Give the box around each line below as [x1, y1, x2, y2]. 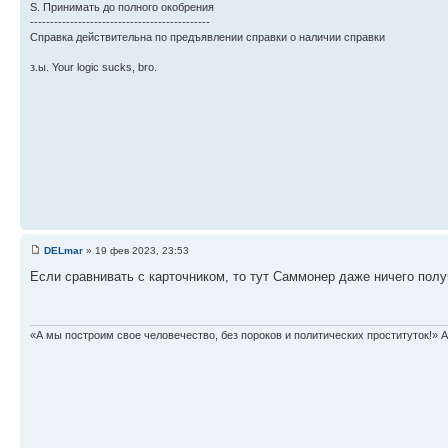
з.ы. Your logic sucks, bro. [30, 60, 157, 73]
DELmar [44, 245, 83, 256]
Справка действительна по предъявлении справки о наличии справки [30, 30, 385, 43]
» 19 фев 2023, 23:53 [83, 245, 189, 256]
